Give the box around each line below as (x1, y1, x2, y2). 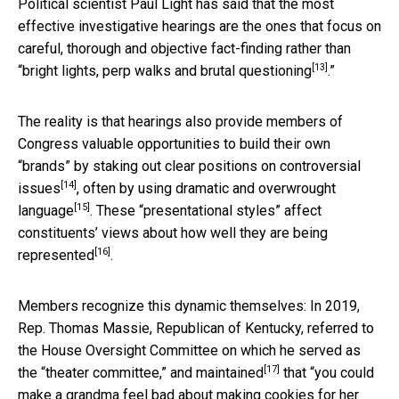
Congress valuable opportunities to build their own (18, 134, 330, 152)
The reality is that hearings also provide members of (18, 112, 343, 130)
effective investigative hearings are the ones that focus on (18, 17, 381, 35)
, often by (77, 179, 138, 197)
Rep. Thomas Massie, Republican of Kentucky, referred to (18, 319, 374, 337)
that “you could (280, 363, 374, 381)
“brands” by (18, 157, 93, 175)
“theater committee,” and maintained (41, 363, 264, 381)
